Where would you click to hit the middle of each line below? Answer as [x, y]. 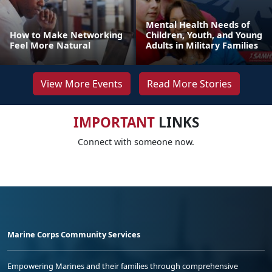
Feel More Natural [50, 45]
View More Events [81, 84]
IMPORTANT [114, 122]
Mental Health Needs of [198, 25]
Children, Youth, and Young [204, 35]
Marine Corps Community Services [74, 234]
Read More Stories [189, 84]
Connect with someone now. [136, 142]
